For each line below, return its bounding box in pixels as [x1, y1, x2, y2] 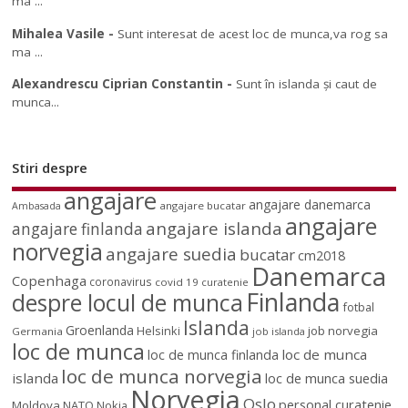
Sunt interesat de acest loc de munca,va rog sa [117, 25, 389, 42]
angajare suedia [106, 241, 238, 266]
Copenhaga [12, 270, 87, 290]
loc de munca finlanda [148, 345, 280, 363]
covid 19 [155, 274, 199, 289]
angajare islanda [146, 216, 283, 240]
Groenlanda [66, 321, 135, 339]
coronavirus [89, 273, 153, 289]
